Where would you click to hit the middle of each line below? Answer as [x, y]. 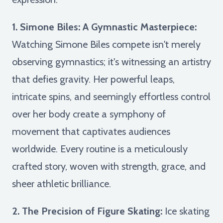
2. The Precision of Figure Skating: [87, 211]
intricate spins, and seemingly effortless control [111, 96]
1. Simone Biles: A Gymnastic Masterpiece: [104, 27]
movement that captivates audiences [91, 131]
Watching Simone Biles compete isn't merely [106, 44]
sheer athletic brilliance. [61, 183]
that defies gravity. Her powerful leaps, [93, 79]
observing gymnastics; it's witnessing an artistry [111, 61]
